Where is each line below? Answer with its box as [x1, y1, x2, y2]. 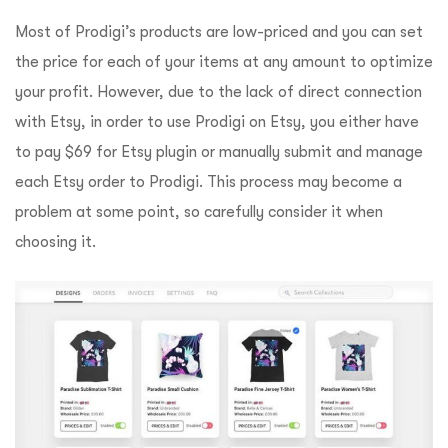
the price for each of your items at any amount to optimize [15, 52, 433, 71]
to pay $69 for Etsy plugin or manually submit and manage [15, 142, 423, 161]
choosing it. [15, 232, 96, 251]
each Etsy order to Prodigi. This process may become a [15, 172, 402, 191]
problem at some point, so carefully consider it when [15, 202, 383, 221]
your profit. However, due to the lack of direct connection [15, 82, 422, 101]
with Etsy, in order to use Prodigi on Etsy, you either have [15, 112, 419, 131]
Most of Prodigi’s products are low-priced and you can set [15, 22, 423, 41]
